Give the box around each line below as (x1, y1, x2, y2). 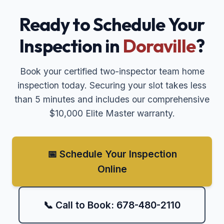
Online (97, 163, 127, 175)
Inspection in (19, 34, 123, 57)
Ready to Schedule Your (19, 13, 205, 36)
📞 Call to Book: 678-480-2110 (43, 199, 180, 211)
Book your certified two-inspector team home (19, 66, 204, 77)
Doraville (122, 34, 196, 57)
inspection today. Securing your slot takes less (17, 80, 206, 91)
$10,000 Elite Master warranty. (49, 108, 175, 119)
